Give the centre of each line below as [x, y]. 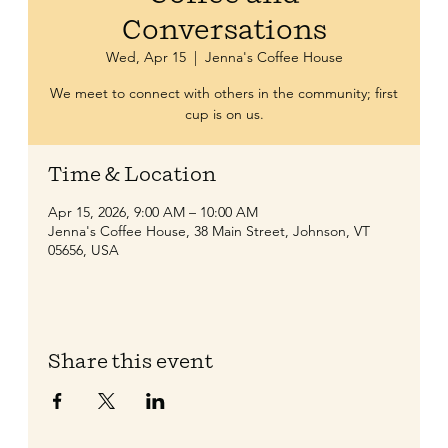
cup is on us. [224, 114]
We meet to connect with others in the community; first [224, 93]
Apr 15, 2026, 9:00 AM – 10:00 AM [153, 212]
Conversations [224, 30]
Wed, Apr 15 [145, 57]
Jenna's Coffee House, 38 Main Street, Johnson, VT [209, 231]
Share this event [130, 361]
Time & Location [132, 174]
